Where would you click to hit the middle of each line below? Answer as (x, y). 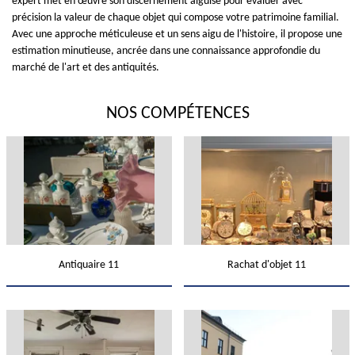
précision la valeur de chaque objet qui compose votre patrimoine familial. (176, 18)
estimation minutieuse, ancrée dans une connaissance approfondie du (166, 51)
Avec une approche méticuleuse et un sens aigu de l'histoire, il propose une (177, 34)
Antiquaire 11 (89, 265)
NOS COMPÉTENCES (177, 114)
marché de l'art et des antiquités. (86, 68)
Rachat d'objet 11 (266, 265)
